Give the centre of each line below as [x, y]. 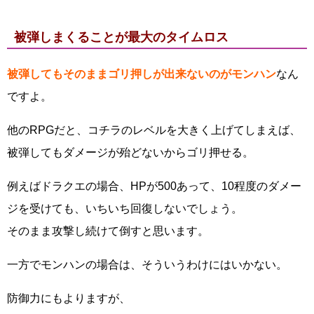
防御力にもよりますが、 [69, 298]
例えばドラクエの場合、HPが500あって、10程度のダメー [154, 186]
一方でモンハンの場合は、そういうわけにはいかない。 [147, 265]
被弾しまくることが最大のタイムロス [121, 37]
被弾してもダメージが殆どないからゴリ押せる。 [130, 152]
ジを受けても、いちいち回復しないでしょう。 [125, 209]
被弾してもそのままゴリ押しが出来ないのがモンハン [142, 74]
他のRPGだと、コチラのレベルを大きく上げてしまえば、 [154, 130]
